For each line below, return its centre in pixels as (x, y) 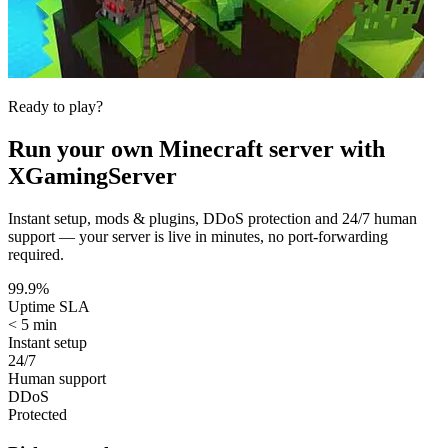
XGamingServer (92, 176)
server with (324, 149)
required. (36, 255)
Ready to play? (55, 107)
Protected (37, 415)
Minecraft (211, 149)
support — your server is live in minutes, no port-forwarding (198, 237)
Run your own (83, 149)
